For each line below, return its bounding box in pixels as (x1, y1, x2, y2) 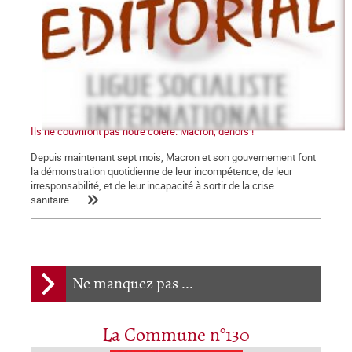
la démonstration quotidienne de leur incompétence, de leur (31, 163, 292, 178)
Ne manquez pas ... (72, 274, 193, 293)
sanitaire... (31, 192, 76, 207)
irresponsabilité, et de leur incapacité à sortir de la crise (31, 178, 274, 192)
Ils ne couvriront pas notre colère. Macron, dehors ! (31, 123, 254, 138)
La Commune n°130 (102, 324, 250, 346)
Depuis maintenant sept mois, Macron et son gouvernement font (31, 149, 316, 164)
